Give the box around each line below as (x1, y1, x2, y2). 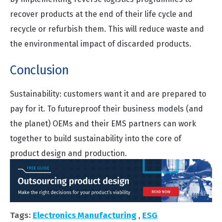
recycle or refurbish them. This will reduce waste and (10, 24, 204, 34)
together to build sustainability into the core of (10, 134, 181, 143)
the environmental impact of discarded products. (10, 39, 191, 49)
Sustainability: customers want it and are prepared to (10, 89, 206, 99)
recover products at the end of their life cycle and (10, 9, 193, 19)
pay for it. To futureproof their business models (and (10, 104, 203, 113)
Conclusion (10, 63, 69, 78)
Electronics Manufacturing (33, 210, 136, 221)
